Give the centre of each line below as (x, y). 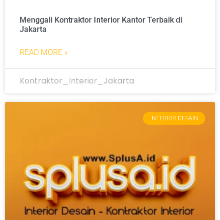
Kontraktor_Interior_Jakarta (77, 81)
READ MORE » (44, 52)
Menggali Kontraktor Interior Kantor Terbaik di (101, 20)
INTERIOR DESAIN (174, 118)
